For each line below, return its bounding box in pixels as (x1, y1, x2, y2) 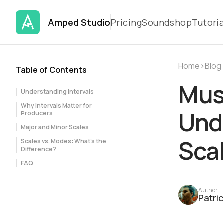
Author (198, 186, 218, 194)
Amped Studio (48, 16, 110, 28)
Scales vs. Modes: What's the (21, 137, 106, 145)
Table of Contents (16, 64, 87, 75)
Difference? (21, 145, 56, 153)
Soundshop (142, 16, 192, 28)
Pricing (111, 16, 142, 28)
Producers (21, 109, 53, 117)
